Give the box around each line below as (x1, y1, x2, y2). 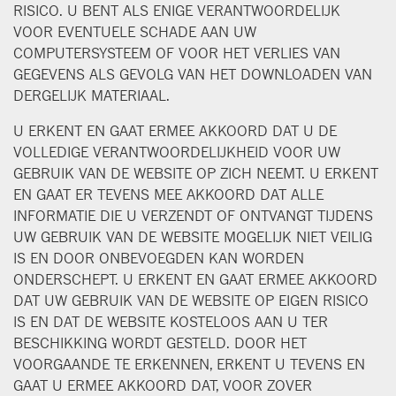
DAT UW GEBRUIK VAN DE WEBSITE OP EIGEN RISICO (13, 291, 369, 309)
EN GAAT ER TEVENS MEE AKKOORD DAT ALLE (13, 185, 324, 203)
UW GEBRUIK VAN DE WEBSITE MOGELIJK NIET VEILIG (13, 227, 372, 246)
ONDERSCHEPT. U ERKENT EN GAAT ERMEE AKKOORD (13, 270, 377, 288)
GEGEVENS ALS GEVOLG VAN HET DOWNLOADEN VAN (13, 65, 372, 83)
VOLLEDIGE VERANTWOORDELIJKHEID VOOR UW (13, 142, 340, 161)
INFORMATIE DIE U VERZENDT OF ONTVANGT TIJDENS (13, 206, 373, 225)
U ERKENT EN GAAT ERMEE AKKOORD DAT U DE (13, 121, 337, 140)
